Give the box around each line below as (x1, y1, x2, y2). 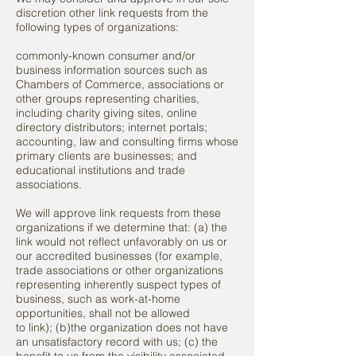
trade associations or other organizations (16, 263, 223, 277)
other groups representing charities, (16, 91, 199, 106)
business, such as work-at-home (16, 292, 180, 306)
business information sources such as (16, 63, 207, 77)
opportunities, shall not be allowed (16, 306, 190, 320)
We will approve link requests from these (16, 206, 221, 220)
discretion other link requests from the (16, 6, 208, 20)
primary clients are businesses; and (16, 149, 197, 163)
